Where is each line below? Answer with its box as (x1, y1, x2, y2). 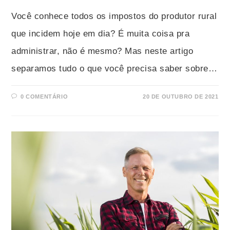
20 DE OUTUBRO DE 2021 (142, 93, 219, 100)
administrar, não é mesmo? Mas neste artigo (11, 46, 194, 56)
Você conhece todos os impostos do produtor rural (11, 11, 217, 22)
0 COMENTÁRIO (21, 93, 68, 100)
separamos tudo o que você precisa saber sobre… (11, 64, 218, 74)
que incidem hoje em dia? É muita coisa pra (11, 29, 190, 39)
